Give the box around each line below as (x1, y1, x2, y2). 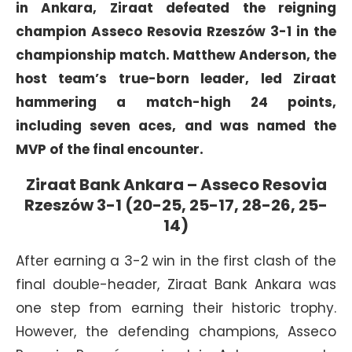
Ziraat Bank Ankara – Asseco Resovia (25, 173, 327, 196)
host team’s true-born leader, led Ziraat (16, 68, 336, 88)
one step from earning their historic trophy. (16, 298, 336, 317)
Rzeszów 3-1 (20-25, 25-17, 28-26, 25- (24, 193, 328, 216)
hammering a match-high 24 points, (16, 92, 336, 112)
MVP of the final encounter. (16, 139, 203, 159)
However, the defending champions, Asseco (16, 321, 336, 341)
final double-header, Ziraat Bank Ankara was (16, 274, 336, 294)
